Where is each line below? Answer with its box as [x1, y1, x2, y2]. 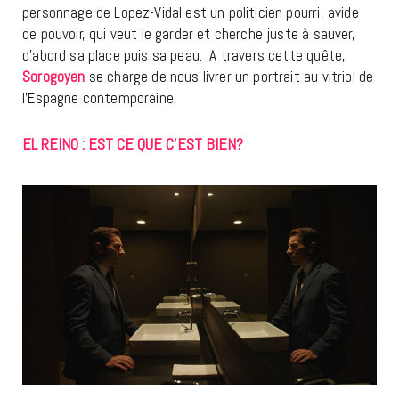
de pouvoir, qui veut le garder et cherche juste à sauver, [22, 24, 355, 45]
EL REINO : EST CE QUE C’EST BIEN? [22, 134, 247, 155]
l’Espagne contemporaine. [22, 88, 177, 109]
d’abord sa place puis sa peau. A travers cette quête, [22, 45, 346, 66]
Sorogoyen [22, 67, 85, 87]
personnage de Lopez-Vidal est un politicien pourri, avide [22, 3, 359, 23]
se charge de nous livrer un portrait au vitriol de [88, 67, 374, 87]
